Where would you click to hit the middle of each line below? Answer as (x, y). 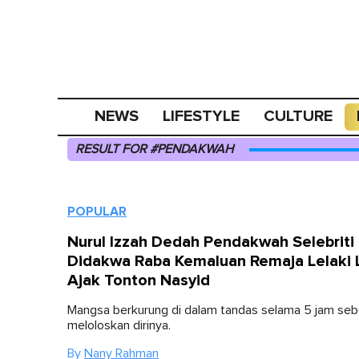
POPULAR (97, 212)
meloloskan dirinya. (119, 325)
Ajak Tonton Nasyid (139, 280)
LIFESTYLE (202, 116)
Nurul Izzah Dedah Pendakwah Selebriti (211, 242)
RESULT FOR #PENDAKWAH (154, 149)
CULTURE (298, 116)
